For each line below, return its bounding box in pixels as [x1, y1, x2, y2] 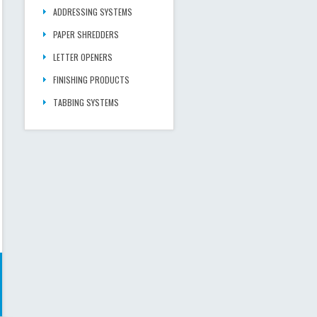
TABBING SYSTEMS [52, 96, 119, 108]
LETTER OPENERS [52, 51, 113, 63]
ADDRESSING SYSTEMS [52, 6, 132, 18]
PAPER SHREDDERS [52, 28, 119, 40]
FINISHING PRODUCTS [52, 74, 129, 86]
